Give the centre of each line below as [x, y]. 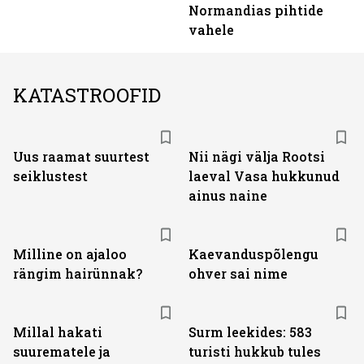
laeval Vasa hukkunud [264, 176]
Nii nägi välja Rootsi [257, 156]
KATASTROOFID [87, 95]
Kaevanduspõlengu [253, 254]
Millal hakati [58, 332]
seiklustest [50, 176]
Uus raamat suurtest [81, 156]
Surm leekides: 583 [250, 332]
